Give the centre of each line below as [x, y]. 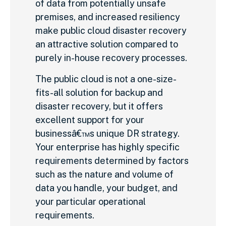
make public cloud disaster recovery [111, 31]
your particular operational [91, 201]
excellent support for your [90, 120]
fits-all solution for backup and [99, 92]
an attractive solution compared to [107, 44]
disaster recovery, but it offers [99, 106]
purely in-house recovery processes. [111, 58]
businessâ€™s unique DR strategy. [107, 133]
